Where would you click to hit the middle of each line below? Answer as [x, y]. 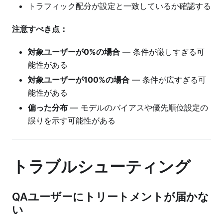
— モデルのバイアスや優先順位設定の [138, 107]
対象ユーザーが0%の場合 [74, 52]
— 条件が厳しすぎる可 [162, 52]
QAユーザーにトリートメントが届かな [111, 197]
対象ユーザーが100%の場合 [79, 79]
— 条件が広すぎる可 [168, 79]
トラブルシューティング [101, 167]
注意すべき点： [40, 29]
